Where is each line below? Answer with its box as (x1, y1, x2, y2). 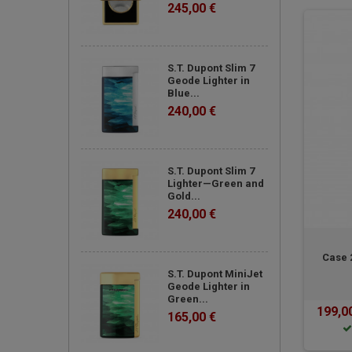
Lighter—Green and (167, 178, 264, 189)
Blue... (167, 87, 200, 99)
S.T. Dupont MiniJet (167, 268, 262, 280)
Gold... (167, 190, 200, 202)
